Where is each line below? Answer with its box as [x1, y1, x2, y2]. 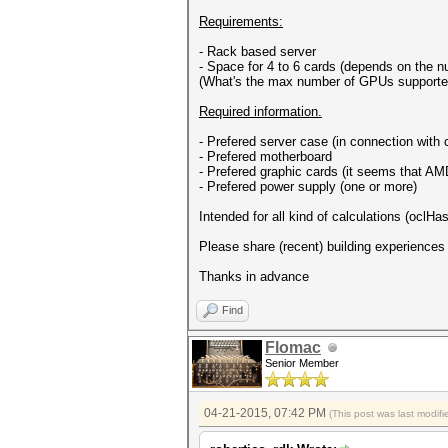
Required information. [199, 104, 322, 119]
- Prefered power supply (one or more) [199, 179, 417, 194]
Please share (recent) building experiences [199, 239, 445, 254]
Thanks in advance [199, 269, 309, 284]
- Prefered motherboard [199, 149, 332, 164]
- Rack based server [199, 44, 316, 59]
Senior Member [265, 357, 339, 369]
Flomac [265, 339, 321, 356]
